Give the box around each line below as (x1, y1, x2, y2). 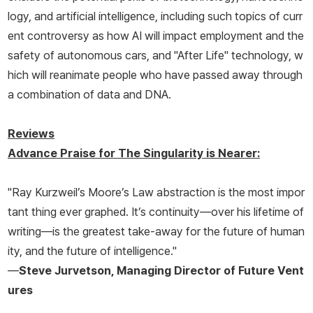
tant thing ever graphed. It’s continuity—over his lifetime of (8, 205, 304, 219)
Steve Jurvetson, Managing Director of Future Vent (19, 263, 304, 278)
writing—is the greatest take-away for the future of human (8, 224, 305, 239)
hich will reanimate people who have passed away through (8, 68, 303, 82)
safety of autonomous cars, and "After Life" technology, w (8, 48, 303, 63)
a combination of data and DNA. (8, 87, 171, 102)
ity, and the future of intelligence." (8, 244, 177, 259)
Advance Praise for (8, 146, 118, 161)
